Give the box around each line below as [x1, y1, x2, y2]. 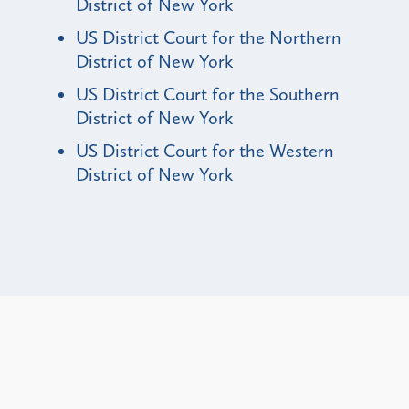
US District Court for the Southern [76, 82, 340, 105]
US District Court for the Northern [76, 26, 341, 48]
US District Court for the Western [76, 139, 334, 162]
